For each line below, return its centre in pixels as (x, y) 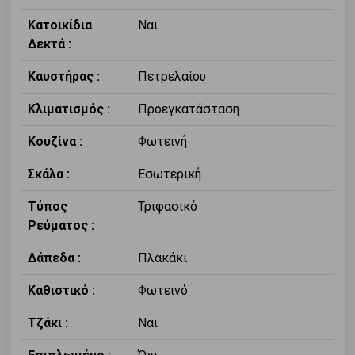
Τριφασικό (168, 207)
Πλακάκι (162, 258)
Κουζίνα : (55, 142)
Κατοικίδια (60, 25)
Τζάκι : (48, 323)
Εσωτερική (170, 174)
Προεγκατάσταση (189, 109)
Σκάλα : (49, 174)
